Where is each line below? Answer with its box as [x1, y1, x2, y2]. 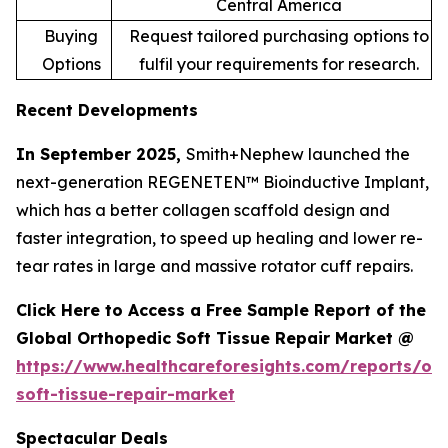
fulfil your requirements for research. [138, 53, 419, 74]
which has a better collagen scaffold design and [16, 199, 390, 220]
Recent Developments [16, 99, 198, 120]
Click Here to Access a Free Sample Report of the [16, 299, 426, 320]
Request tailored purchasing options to [128, 25, 429, 46]
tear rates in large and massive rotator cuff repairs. [16, 255, 413, 276]
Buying [44, 25, 98, 46]
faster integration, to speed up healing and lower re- [16, 227, 423, 248]
